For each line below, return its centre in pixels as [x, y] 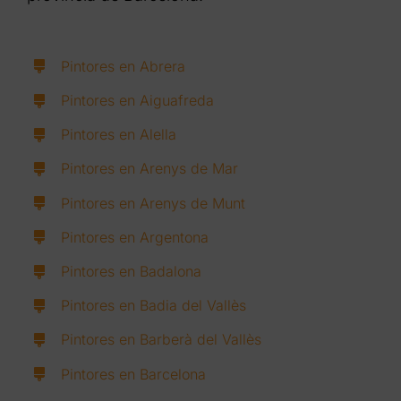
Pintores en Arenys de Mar [150, 169]
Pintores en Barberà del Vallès [162, 340]
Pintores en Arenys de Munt [154, 203]
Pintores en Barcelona [134, 374]
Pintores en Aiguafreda [138, 101]
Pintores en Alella [119, 135]
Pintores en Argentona [135, 237]
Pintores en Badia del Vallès [154, 306]
